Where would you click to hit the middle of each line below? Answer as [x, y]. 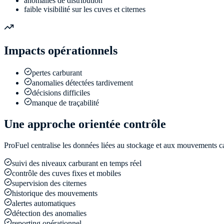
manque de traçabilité [65, 103]
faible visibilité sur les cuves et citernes [85, 9]
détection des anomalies [49, 213]
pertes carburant [57, 73]
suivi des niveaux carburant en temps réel [77, 163]
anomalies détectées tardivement [82, 83]
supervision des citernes [49, 183]
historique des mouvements [55, 193]
